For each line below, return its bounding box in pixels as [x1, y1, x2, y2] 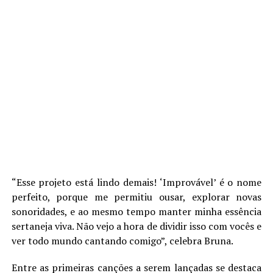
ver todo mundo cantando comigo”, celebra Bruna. [11, 234, 233, 247]
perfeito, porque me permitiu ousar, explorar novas [11, 190, 262, 204]
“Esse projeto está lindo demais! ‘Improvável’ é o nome [11, 175, 262, 189]
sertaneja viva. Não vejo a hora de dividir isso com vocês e [11, 219, 262, 233]
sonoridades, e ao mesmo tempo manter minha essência [11, 205, 262, 218]
